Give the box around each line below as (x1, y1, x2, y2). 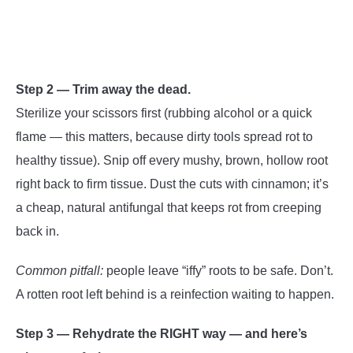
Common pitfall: (16, 263, 103, 277)
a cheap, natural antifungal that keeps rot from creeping (16, 200, 321, 214)
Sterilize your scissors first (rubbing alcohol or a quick (16, 106, 312, 120)
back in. (16, 224, 59, 238)
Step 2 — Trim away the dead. (16, 82, 191, 96)
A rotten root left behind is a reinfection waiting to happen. (16, 287, 334, 301)
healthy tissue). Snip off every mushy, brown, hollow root (16, 153, 328, 167)
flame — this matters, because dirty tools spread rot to (16, 129, 313, 143)
